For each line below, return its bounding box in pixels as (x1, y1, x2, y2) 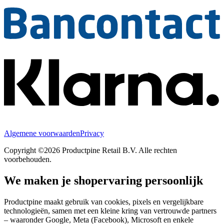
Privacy (80, 129, 104, 138)
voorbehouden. (4, 155, 51, 164)
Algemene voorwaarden (4, 129, 80, 138)
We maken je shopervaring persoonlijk (4, 174, 203, 187)
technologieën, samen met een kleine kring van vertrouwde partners (4, 206, 216, 215)
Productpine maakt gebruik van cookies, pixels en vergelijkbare (4, 197, 203, 206)
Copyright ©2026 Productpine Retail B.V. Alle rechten (4, 146, 177, 155)
